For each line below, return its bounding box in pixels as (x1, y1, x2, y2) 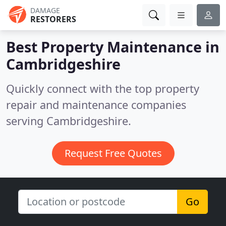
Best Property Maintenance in (6, 37, 219, 56)
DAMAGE (30, 6, 60, 15)
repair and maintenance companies (6, 97, 186, 112)
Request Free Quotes (64, 146, 162, 160)
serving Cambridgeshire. (6, 114, 131, 128)
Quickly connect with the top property (6, 81, 199, 96)
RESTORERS (30, 14, 76, 25)
